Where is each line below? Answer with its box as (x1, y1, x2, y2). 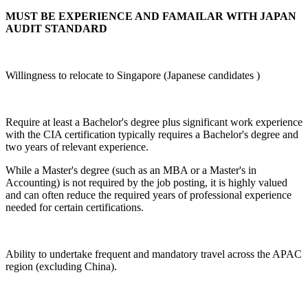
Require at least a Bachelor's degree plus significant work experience (5, 115, 302, 128)
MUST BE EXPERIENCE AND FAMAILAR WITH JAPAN (5, 10, 296, 22)
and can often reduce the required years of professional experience (5, 188, 291, 201)
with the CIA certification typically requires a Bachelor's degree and (5, 128, 298, 140)
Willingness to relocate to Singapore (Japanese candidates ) (5, 69, 260, 81)
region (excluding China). (5, 260, 117, 272)
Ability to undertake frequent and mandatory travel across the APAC (5, 247, 302, 260)
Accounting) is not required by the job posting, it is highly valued (5, 176, 287, 188)
